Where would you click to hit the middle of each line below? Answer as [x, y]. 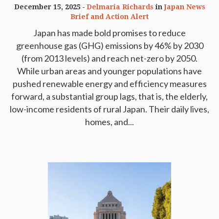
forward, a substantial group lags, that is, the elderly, [109, 97]
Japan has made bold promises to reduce [109, 33]
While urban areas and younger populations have [109, 71]
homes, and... [109, 122]
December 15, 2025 [47, 7]
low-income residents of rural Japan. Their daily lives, [109, 109]
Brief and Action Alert [109, 17]
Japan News [185, 7]
